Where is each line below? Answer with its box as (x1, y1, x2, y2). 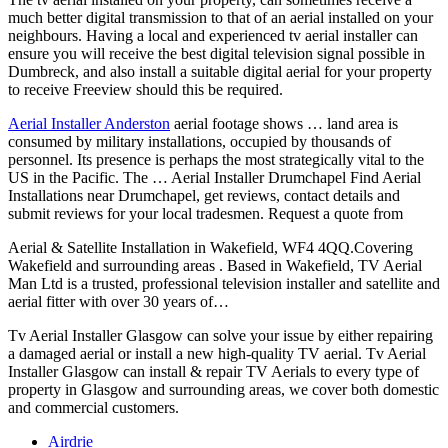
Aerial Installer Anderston (8, 115, 170, 133)
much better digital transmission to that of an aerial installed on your (8, 9, 433, 27)
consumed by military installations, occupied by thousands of (8, 133, 391, 151)
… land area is (303, 115, 398, 133)
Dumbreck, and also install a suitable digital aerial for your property (8, 63, 432, 81)
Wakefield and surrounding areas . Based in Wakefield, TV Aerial (8, 257, 422, 275)
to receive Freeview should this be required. (8, 81, 283, 99)
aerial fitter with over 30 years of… (8, 293, 229, 311)
